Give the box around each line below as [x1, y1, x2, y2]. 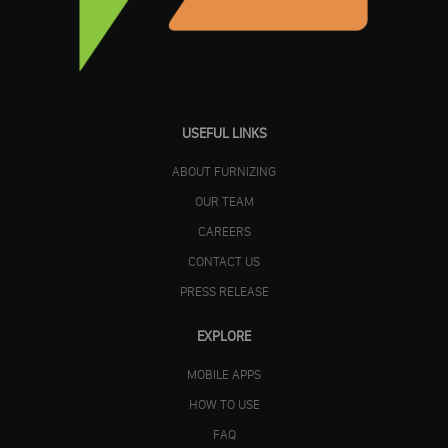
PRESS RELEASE [179, 282, 269, 299]
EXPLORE [197, 327, 251, 345]
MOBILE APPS [187, 365, 261, 382]
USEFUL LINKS [181, 124, 267, 142]
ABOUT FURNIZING [172, 162, 276, 179]
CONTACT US [188, 252, 260, 269]
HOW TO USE [188, 395, 260, 412]
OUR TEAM [194, 192, 254, 209]
